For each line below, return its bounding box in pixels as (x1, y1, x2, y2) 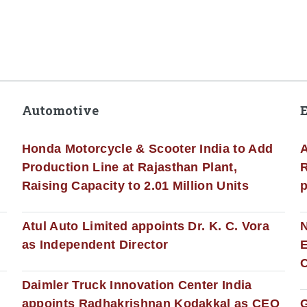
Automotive (21, 102, 99, 119)
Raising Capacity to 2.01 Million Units (21, 179, 249, 193)
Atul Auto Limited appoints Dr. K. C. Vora (21, 219, 269, 234)
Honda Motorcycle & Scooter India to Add (21, 142, 273, 156)
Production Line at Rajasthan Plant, (21, 160, 238, 175)
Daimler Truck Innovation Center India (21, 278, 252, 292)
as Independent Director (21, 238, 169, 252)
